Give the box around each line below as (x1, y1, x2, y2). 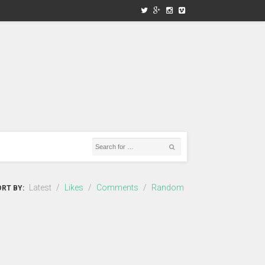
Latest (29, 183, 51, 192)
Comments (96, 183, 138, 192)
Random (151, 183, 184, 192)
